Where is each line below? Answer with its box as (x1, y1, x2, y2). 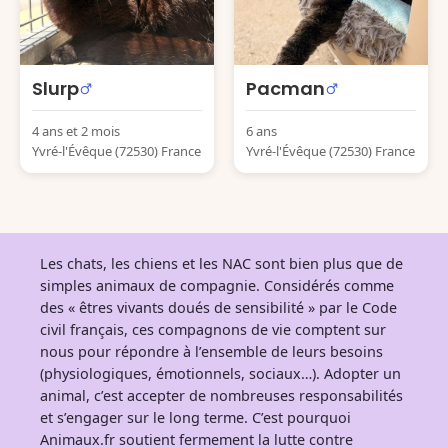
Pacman (246, 76, 325, 101)
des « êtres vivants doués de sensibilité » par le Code (40, 298, 397, 317)
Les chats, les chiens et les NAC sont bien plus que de (40, 254, 403, 273)
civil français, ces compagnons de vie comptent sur (40, 320, 386, 339)
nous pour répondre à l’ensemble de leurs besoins (40, 342, 383, 361)
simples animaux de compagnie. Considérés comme (40, 276, 394, 295)
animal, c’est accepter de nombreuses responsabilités (40, 386, 403, 405)
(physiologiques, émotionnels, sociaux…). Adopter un (40, 364, 401, 383)
